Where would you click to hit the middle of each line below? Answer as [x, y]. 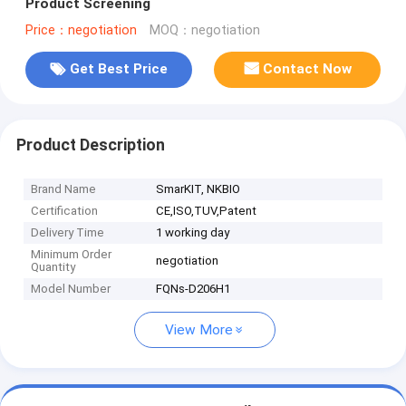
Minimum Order [72, 255]
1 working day [193, 233]
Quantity [53, 267]
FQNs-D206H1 [193, 289]
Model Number [71, 289]
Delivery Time [68, 233]
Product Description [90, 145]
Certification [65, 211]
